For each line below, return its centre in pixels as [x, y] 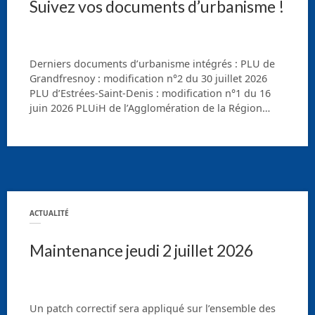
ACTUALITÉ [49, 213]
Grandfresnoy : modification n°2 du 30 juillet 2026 [148, 79]
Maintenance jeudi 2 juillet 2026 [141, 250]
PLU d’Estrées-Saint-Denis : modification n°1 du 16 [150, 94]
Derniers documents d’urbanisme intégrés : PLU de [152, 64]
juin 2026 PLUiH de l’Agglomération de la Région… [150, 108]
